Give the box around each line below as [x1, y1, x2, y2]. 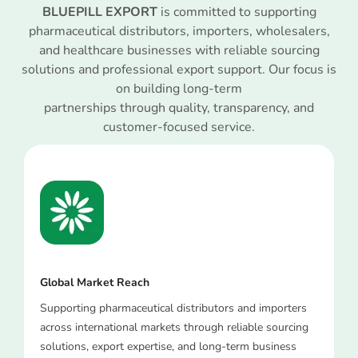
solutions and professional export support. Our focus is [22, 60, 336, 78]
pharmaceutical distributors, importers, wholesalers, [28, 22, 330, 40]
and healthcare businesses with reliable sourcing [38, 41, 320, 59]
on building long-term [116, 79, 242, 97]
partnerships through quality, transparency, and [44, 98, 314, 117]
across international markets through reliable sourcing [40, 319, 308, 335]
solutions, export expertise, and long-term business [40, 338, 296, 354]
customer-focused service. [103, 117, 255, 136]
